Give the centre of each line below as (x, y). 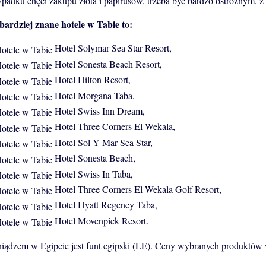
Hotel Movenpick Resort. (100, 220)
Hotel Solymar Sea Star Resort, (113, 48)
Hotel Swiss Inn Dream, (99, 111)
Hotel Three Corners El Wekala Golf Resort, (138, 189)
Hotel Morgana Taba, (94, 95)
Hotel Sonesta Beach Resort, (107, 64)
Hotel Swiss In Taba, (93, 173)
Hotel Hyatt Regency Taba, (105, 205)
